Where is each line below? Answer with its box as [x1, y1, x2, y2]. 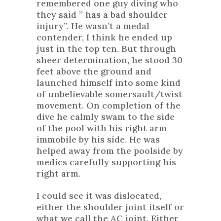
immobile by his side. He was [37, 134, 160, 146]
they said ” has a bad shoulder [37, 9, 168, 21]
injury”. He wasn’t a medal [37, 20, 149, 32]
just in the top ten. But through [37, 43, 176, 55]
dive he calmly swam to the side [37, 111, 175, 123]
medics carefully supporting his [37, 156, 176, 168]
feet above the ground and [37, 66, 151, 77]
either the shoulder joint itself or [37, 201, 184, 213]
